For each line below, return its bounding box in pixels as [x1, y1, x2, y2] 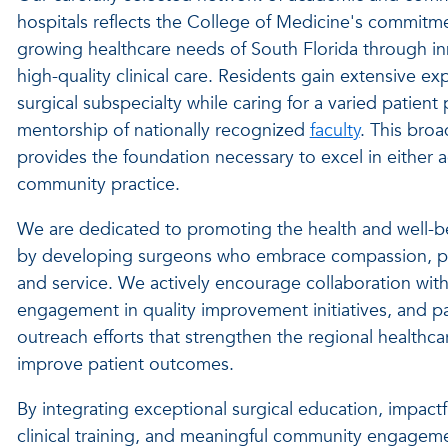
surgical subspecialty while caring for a [16, 91, 328, 116]
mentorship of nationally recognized [16, 118, 310, 143]
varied [327, 91, 382, 116]
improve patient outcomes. [16, 352, 234, 377]
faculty [309, 118, 360, 143]
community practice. [16, 172, 180, 197]
